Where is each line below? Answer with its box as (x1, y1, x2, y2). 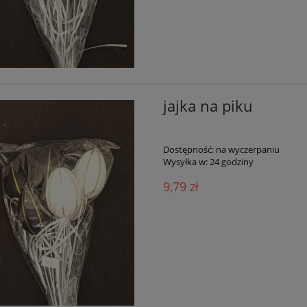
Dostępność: (162, 143, 214, 156)
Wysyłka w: (162, 156, 208, 169)
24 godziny (209, 156, 254, 169)
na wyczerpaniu (215, 143, 280, 156)
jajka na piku (162, 95, 253, 116)
